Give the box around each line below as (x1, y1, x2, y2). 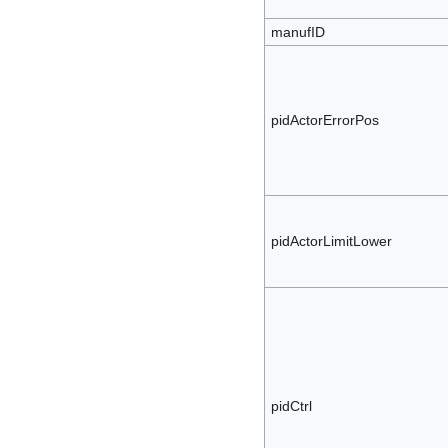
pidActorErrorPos (270, 111, 379, 128)
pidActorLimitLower (270, 232, 392, 249)
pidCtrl (270, 397, 312, 414)
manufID (270, 23, 325, 40)
